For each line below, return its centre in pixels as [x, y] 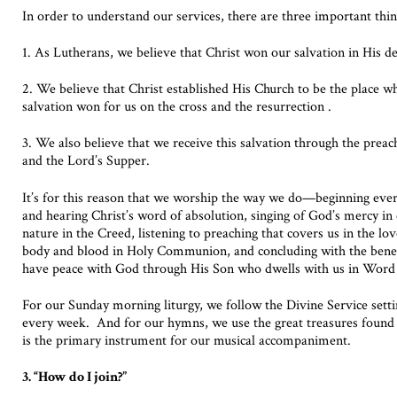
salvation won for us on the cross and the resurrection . [177, 107]
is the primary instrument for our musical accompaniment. [187, 340]
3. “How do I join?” [74, 378]
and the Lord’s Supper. [86, 161]
